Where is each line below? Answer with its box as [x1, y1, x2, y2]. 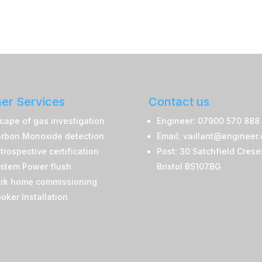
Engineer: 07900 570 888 [156, 116, 260, 126]
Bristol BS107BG [156, 161, 221, 171]
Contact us [148, 95, 209, 109]
